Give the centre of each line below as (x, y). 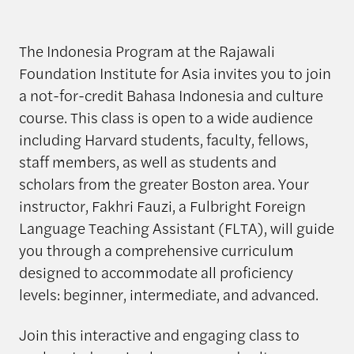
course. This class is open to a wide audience (166, 117)
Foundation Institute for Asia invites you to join (175, 72)
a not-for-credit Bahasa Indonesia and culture (171, 94)
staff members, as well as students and (147, 161)
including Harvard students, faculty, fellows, (163, 139)
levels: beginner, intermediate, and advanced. (168, 294)
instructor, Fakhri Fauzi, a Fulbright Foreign (162, 205)
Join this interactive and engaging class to (159, 334)
